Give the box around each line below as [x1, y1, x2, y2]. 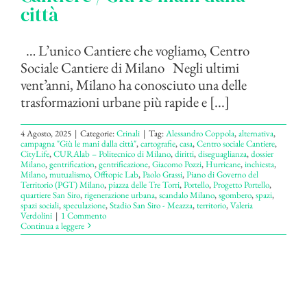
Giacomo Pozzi [152, 158, 201, 170]
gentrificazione [99, 158, 148, 170]
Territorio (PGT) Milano [21, 178, 104, 191]
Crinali [116, 127, 140, 139]
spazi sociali [21, 199, 59, 211]
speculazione [63, 199, 106, 211]
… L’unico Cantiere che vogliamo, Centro [21, 40, 249, 60]
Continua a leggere [21, 219, 84, 232]
